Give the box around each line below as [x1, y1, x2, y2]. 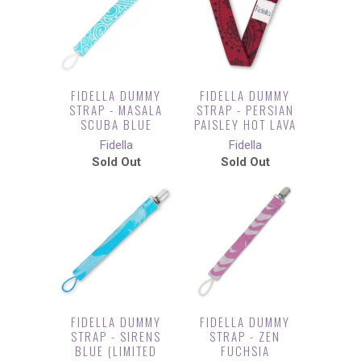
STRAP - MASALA [69, 101, 163, 118]
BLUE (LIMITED [75, 342, 157, 359]
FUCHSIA [220, 342, 270, 359]
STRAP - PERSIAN [196, 101, 294, 118]
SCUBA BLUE [80, 115, 152, 133]
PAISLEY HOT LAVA [193, 115, 297, 133]
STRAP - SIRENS [71, 327, 161, 345]
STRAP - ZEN [210, 327, 280, 345]
